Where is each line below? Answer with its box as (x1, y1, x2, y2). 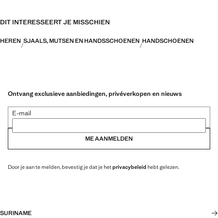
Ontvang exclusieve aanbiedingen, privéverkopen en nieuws (8, 89, 182, 98)
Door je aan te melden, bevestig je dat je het (8, 163, 112, 170)
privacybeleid (112, 163, 146, 170)
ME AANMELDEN (85, 134, 133, 143)
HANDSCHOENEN (142, 37, 194, 45)
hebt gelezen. (146, 163, 179, 170)
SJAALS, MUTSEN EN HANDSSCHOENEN (23, 37, 140, 45)
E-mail (12, 109, 31, 117)
